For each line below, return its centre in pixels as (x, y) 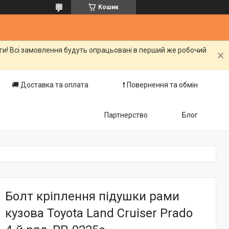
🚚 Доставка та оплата (50, 85)
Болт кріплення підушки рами (92, 196)
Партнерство (126, 115)
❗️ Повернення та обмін (160, 85)
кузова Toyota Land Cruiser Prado (99, 213)
